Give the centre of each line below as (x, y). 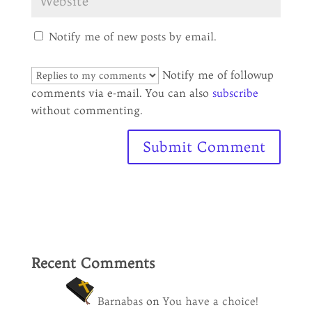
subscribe (235, 93)
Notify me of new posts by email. (132, 37)
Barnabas (120, 301)
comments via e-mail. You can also (122, 93)
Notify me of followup (216, 75)
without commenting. (87, 110)
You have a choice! (210, 301)
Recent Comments (93, 263)
